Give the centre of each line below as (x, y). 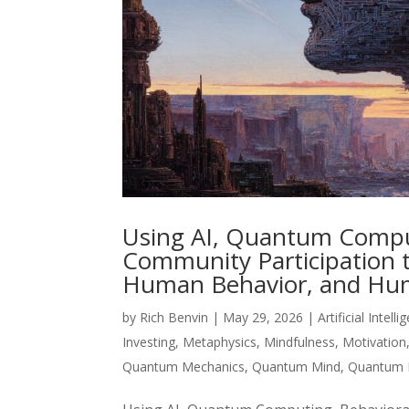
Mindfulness (300, 341)
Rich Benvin (174, 317)
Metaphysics (220, 341)
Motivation (375, 341)
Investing (149, 341)
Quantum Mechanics (184, 366)
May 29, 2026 (263, 317)
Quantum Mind (297, 366)
